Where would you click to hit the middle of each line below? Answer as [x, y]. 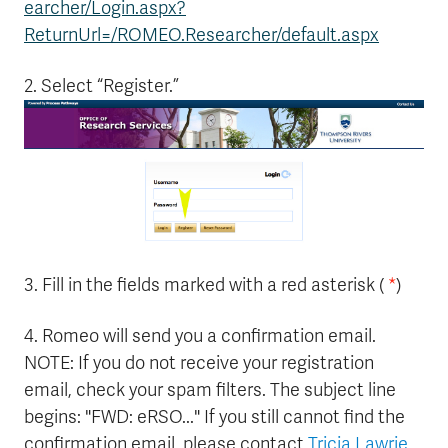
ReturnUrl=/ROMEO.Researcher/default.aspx [201, 35]
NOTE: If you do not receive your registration [199, 363]
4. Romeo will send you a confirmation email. [200, 336]
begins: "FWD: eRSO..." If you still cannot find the [214, 417]
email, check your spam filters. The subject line [210, 390]
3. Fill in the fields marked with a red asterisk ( [206, 285]
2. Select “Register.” [101, 86]
